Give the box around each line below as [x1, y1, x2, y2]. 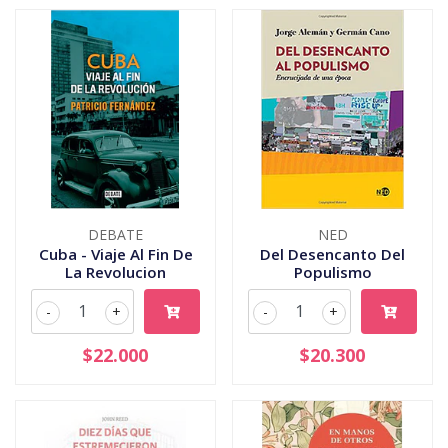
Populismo [293, 261, 372, 282]
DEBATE [88, 224, 143, 244]
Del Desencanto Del [260, 243, 405, 264]
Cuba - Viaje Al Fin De [38, 243, 193, 264]
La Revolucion [65, 261, 166, 282]
